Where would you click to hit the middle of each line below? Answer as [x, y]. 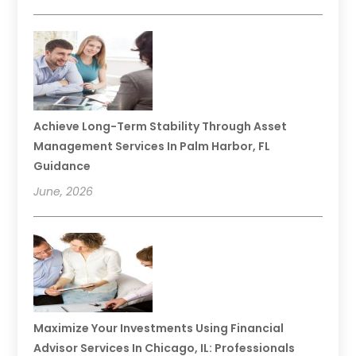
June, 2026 [64, 192]
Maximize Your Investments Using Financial [159, 329]
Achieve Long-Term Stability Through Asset [161, 127]
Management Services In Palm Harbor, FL [152, 147]
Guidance [62, 166]
